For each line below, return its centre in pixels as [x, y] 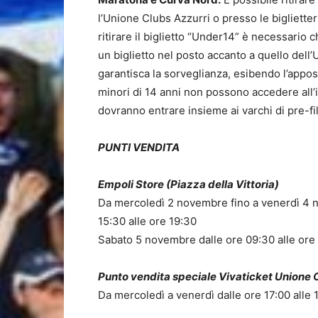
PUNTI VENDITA [139, 147]
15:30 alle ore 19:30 [147, 221]
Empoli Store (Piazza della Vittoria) [188, 184]
